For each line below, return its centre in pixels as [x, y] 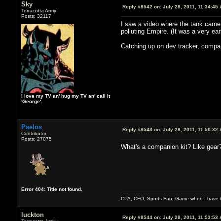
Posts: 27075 [36, 139]
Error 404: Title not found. [52, 189]
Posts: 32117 [36, 16]
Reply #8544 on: [142, 217]
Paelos [31, 127]
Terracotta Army [38, 10]
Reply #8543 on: [142, 129]
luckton [32, 215]
